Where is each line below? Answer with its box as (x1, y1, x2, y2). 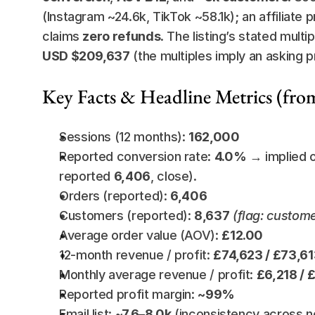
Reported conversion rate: (59, 149, 214, 164)
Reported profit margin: (59, 287, 198, 302)
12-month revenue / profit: (59, 247, 214, 262)
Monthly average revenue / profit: (59, 267, 257, 282)
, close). (150, 169, 197, 184)
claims (42, 29, 83, 44)
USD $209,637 (42, 49, 130, 63)
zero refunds (82, 29, 161, 44)
